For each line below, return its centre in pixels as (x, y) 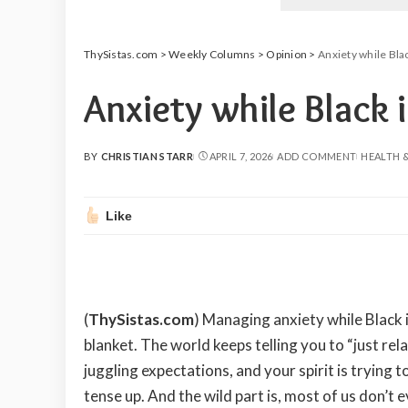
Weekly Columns (212, 55)
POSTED (105, 163)
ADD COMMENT (317, 157)
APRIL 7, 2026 (241, 157)
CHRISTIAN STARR (147, 157)
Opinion (287, 55)
